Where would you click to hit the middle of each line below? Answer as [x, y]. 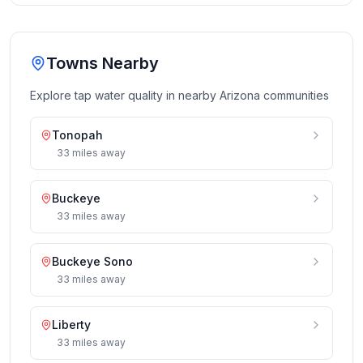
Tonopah [77, 135]
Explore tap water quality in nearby [125, 95]
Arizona [240, 95]
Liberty [71, 325]
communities [295, 95]
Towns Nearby [102, 63]
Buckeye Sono [92, 261]
